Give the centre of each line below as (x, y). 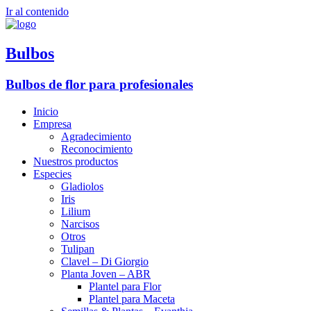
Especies (52, 174)
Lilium (76, 211)
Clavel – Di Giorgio (105, 261)
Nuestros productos (76, 161)
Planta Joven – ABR (106, 274)
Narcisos (80, 224)
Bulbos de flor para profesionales (99, 84)
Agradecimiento (96, 136)
